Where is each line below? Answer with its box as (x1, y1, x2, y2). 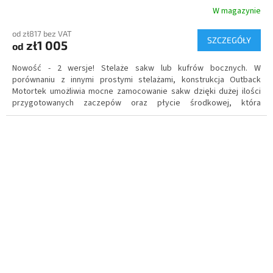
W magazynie (213, 4, 261, 17)
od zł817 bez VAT (12, 29, 72, 39)
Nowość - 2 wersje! (12, 62, 95, 75)
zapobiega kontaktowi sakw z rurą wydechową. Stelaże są (12, 108, 261, 121)
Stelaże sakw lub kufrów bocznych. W (94, 62, 261, 75)
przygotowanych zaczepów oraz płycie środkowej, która (12, 97, 261, 110)
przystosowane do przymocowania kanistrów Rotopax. (12, 120, 213, 133)
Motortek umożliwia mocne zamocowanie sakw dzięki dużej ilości (12, 85, 261, 98)
